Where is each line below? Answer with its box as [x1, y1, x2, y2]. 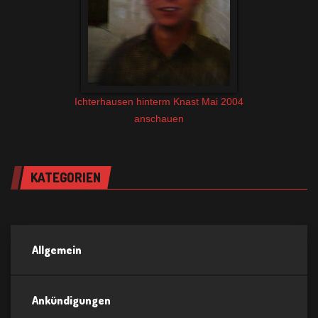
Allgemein [32, 243, 82, 258]
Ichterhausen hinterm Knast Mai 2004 [75, 96, 243, 108]
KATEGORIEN [31, 170, 101, 186]
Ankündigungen [32, 293, 111, 308]
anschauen [134, 113, 184, 125]
